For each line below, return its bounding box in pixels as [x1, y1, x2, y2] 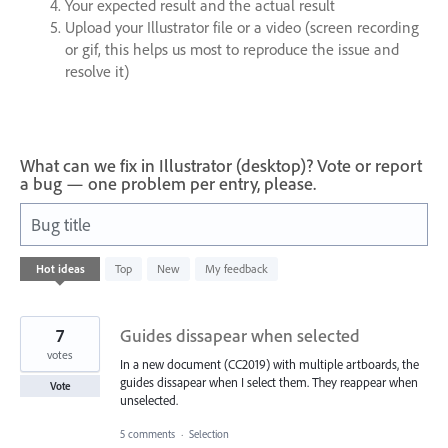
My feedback [205, 260, 268, 276]
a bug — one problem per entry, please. [20, 171, 316, 195]
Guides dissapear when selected [120, 323, 360, 347]
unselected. [120, 391, 178, 408]
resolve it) [64, 61, 129, 82]
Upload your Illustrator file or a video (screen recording [64, 17, 419, 38]
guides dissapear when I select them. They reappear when [120, 373, 418, 390]
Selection [189, 426, 229, 441]
